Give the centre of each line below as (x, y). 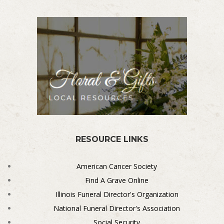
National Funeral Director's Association (117, 208)
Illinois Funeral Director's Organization (117, 194)
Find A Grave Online (117, 180)
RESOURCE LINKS (112, 139)
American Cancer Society (117, 166)
